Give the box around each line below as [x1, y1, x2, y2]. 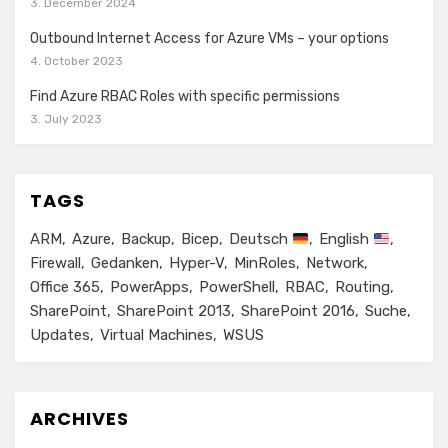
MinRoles [234, 254, 296, 273]
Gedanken [91, 254, 159, 273]
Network [306, 254, 364, 273]
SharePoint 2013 [117, 302, 231, 321]
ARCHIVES [30, 406, 129, 432]
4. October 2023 [30, 54, 123, 69]
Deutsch [229, 230, 292, 249]
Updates [30, 326, 90, 345]
